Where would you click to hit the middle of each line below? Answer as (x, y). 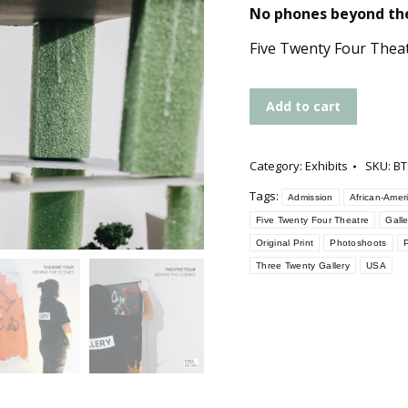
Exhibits (326, 166)
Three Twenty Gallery (303, 265)
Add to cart (303, 106)
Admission (311, 197)
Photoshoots (358, 243)
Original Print (285, 243)
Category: (277, 166)
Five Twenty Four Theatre (313, 220)
